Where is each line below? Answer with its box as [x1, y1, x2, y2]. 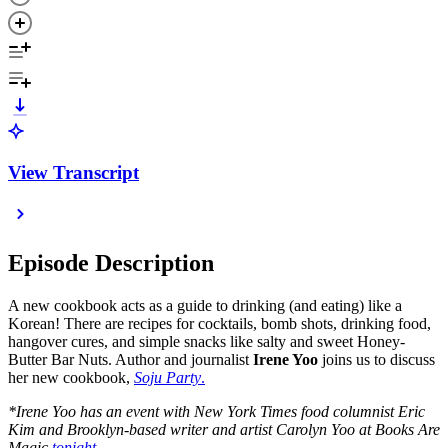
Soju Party [134, 369, 201, 387]
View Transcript [8, 161, 139, 183]
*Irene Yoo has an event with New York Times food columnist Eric [8, 403, 425, 421]
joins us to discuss [318, 351, 435, 369]
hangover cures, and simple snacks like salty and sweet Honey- [8, 333, 405, 351]
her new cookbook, [8, 369, 134, 387]
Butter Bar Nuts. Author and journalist [8, 351, 253, 369]
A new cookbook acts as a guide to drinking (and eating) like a [8, 297, 402, 315]
